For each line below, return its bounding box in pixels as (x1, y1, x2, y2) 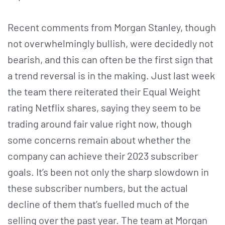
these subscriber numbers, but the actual (8, 181, 188, 194)
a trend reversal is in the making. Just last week (8, 69, 215, 81)
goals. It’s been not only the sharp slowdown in (8, 165, 209, 178)
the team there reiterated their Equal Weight (8, 85, 200, 97)
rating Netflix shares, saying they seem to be (8, 101, 201, 114)
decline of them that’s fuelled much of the (8, 197, 189, 210)
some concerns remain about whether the (8, 133, 191, 146)
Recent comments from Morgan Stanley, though (8, 21, 216, 33)
